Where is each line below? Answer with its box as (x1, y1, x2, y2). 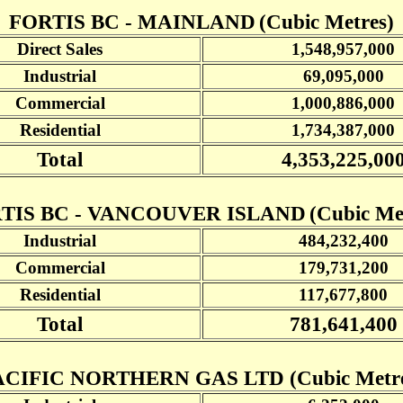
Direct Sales (17, 40, 103, 58)
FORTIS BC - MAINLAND (9, 10, 255, 33)
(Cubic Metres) (259, 10, 394, 33)
